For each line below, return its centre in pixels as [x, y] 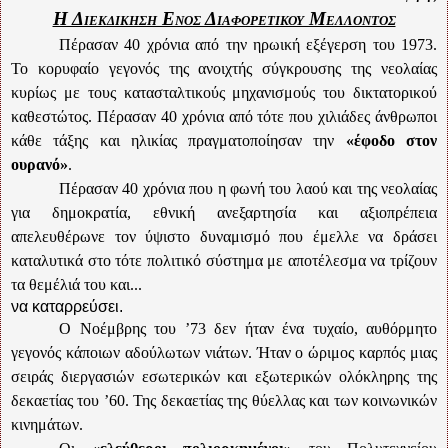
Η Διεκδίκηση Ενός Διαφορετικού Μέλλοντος [224, 18]
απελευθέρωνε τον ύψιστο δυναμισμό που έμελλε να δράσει [224, 236]
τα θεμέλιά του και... [76, 284]
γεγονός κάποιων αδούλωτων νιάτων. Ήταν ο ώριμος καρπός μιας [224, 352]
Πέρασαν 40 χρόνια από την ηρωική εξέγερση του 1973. [248, 44]
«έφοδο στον [391, 140]
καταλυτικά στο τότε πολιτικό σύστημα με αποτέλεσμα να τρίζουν [224, 260]
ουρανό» [39, 164]
